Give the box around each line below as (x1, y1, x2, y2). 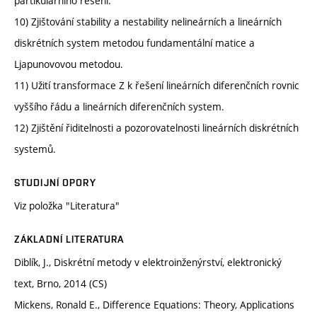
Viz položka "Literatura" (14, 199, 125, 213)
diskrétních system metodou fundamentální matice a (14, 36, 255, 50)
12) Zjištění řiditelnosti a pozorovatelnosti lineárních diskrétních (14, 121, 299, 135)
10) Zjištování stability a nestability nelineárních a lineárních (14, 15, 282, 29)
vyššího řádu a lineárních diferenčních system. (14, 100, 224, 114)
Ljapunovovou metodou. (14, 57, 123, 71)
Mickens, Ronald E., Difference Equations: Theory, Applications (14, 298, 294, 312)
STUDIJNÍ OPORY (14, 177, 96, 189)
